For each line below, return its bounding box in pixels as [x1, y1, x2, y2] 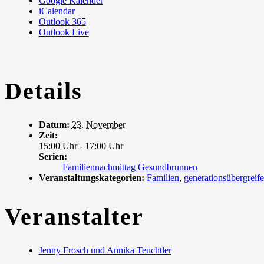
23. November [71, 120, 126, 130]
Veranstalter [5, 203, 144, 230]
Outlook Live [38, 27, 89, 38]
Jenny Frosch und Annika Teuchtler [38, 245, 171, 256]
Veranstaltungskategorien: [38, 173, 144, 183]
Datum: [38, 120, 70, 130]
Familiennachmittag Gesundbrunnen [62, 162, 197, 173]
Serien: [38, 151, 67, 162]
